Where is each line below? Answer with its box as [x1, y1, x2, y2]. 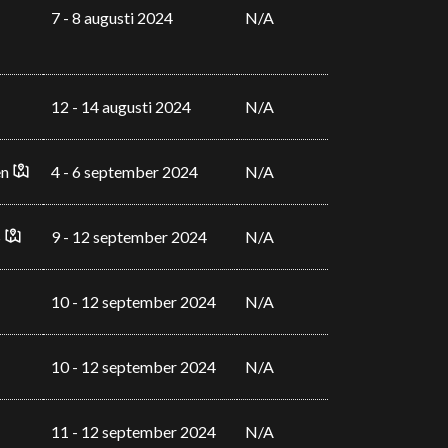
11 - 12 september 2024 [50, 422, 216, 441]
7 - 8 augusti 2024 [50, 8, 173, 27]
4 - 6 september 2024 [50, 162, 198, 181]
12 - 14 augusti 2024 [50, 97, 191, 116]
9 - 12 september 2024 [50, 227, 207, 246]
